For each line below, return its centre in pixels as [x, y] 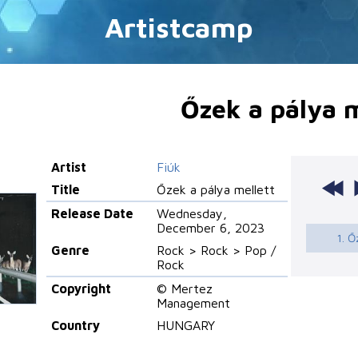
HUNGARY [186, 325]
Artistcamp [179, 27]
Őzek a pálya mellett [216, 189]
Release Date [93, 213]
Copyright [82, 288]
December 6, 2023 [211, 227]
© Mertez [185, 288]
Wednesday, [192, 213]
